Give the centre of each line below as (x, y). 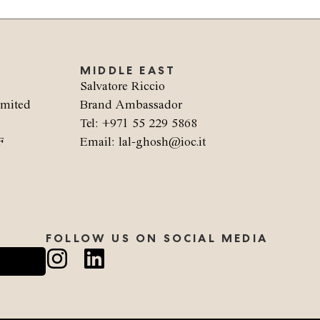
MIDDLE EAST (128, 70)
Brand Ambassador (131, 105)
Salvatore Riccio (122, 86)
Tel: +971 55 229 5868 (139, 124)
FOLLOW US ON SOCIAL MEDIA (157, 238)
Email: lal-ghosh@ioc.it (143, 142)
